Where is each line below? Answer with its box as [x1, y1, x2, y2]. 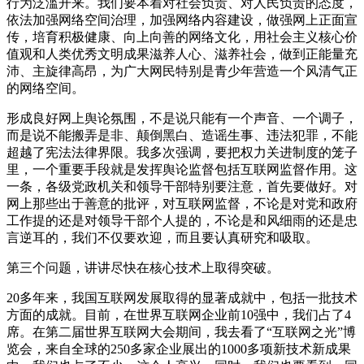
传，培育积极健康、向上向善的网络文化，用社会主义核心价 [6, 29, 357, 44]
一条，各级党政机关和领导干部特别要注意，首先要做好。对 [6, 179, 357, 193]
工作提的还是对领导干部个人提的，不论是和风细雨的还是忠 [6, 213, 357, 227]
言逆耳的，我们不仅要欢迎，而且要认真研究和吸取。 [6, 230, 318, 245]
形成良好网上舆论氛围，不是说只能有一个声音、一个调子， [6, 110, 357, 125]
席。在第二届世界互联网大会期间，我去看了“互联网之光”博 [6, 324, 356, 339]
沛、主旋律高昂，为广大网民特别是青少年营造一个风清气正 [6, 63, 357, 78]
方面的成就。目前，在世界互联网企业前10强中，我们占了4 [6, 307, 351, 322]
